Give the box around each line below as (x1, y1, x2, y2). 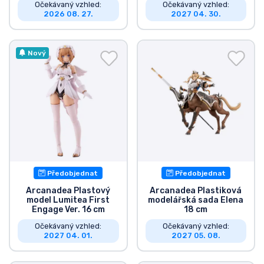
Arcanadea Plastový (26, 185, 111, 196)
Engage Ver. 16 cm (31, 204, 105, 214)
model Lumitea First (27, 194, 110, 205)
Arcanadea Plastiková (150, 185, 242, 196)
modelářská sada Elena (148, 194, 244, 205)
